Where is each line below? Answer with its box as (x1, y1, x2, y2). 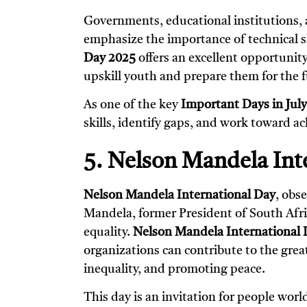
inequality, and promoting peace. (84, 262, 265, 275)
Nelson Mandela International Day (84, 188, 275, 201)
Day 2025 (84, 51, 136, 64)
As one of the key (84, 99, 181, 112)
